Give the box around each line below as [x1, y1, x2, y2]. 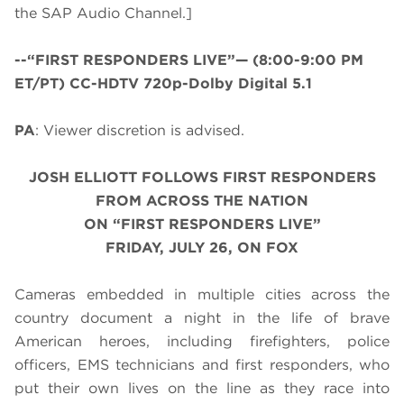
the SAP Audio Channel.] [14, 5, 192, 23]
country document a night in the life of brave [14, 309, 390, 327]
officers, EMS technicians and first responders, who [14, 356, 390, 374]
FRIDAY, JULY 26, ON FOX [106, 239, 298, 257]
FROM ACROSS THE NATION [96, 192, 308, 210]
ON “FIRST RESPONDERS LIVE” [83, 216, 321, 234]
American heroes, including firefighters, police [14, 333, 390, 351]
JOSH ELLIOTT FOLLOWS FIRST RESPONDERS [28, 169, 376, 187]
